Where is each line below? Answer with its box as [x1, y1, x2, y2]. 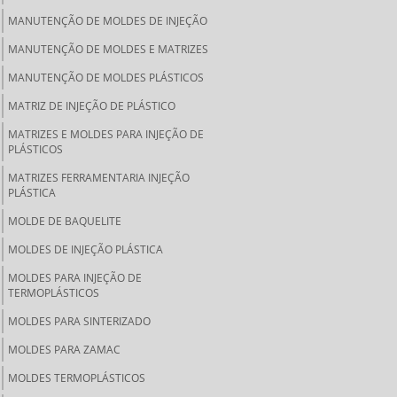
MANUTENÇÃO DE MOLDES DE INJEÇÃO [8, 13, 207, 28]
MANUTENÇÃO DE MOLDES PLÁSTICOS [8, 70, 204, 85]
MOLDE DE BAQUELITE [8, 214, 121, 229]
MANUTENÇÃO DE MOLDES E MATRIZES [8, 42, 208, 57]
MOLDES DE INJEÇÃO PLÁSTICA [8, 242, 163, 257]
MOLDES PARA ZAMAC [8, 342, 121, 357]
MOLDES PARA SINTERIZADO [8, 314, 151, 329]
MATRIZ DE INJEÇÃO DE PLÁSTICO [8, 98, 175, 113]
